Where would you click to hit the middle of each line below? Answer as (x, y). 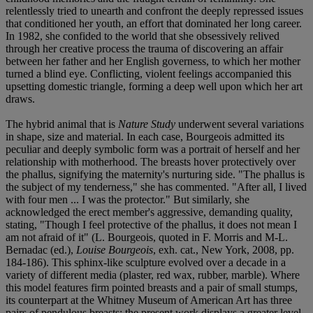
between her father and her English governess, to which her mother (153, 61)
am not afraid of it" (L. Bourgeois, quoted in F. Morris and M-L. (147, 237)
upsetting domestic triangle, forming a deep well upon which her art (154, 86)
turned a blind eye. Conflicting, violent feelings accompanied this (148, 73)
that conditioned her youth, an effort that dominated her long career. (154, 23)
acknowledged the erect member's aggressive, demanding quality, (149, 212)
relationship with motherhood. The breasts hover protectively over (151, 161)
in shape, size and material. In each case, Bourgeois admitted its (145, 136)
